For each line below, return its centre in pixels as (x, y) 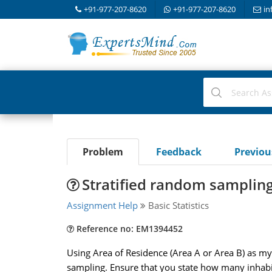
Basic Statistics (177, 205)
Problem (103, 152)
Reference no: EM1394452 (128, 229)
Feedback (178, 152)
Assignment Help (102, 205)
